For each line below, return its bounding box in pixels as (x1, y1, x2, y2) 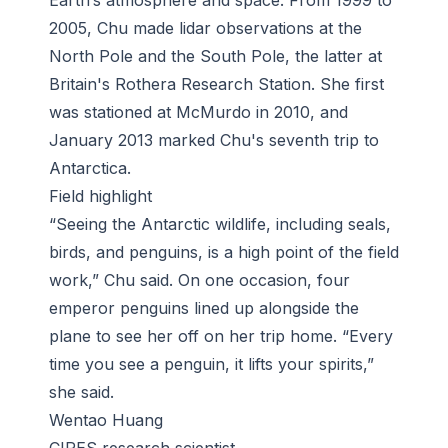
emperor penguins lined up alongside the (49, 298, 359, 319)
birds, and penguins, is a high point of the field (49, 242, 399, 263)
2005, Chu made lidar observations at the (49, 18, 362, 39)
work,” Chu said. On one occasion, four (49, 270, 350, 291)
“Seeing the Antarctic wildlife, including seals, (49, 214, 391, 235)
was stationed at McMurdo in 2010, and (49, 102, 348, 123)
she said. (49, 382, 114, 403)
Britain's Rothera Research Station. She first (49, 74, 384, 95)
